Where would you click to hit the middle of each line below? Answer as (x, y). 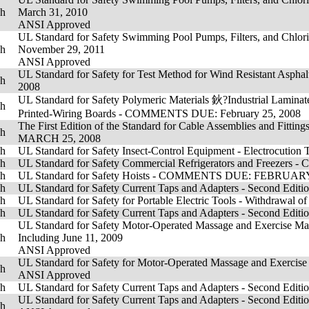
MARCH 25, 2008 (59, 138)
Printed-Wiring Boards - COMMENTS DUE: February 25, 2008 (159, 113)
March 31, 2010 (53, 12)
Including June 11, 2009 (70, 238)
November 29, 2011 (61, 49)
